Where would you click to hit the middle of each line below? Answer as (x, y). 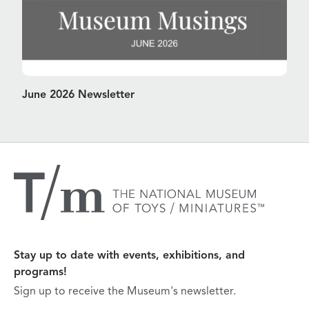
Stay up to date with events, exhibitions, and (129, 256)
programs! (40, 273)
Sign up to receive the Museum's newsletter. (125, 292)
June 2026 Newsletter (78, 96)
